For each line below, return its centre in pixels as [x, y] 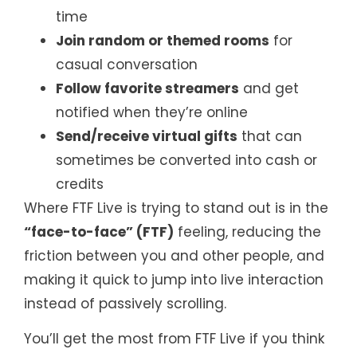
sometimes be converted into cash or [186, 160]
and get [269, 88]
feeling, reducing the [247, 231]
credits [80, 184]
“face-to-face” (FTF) [99, 231]
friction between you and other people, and [174, 255]
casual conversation [127, 64]
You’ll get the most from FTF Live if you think [174, 339]
